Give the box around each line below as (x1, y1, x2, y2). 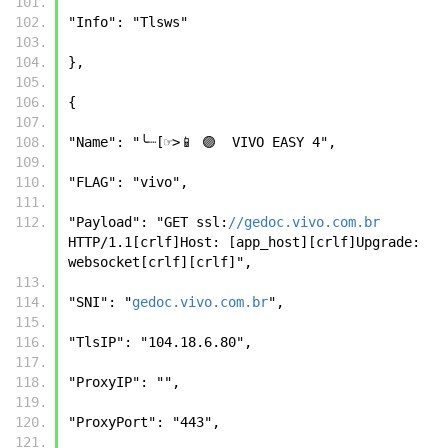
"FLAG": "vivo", (68, 173, 196, 190)
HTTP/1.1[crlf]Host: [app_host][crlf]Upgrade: (68, 233, 420, 250)
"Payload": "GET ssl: (68, 213, 228, 230)
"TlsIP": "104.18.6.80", (68, 333, 260, 350)
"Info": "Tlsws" (68, 13, 196, 30)
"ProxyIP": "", (68, 373, 188, 390)
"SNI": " (68, 293, 132, 310)
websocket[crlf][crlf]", (68, 253, 260, 270)
